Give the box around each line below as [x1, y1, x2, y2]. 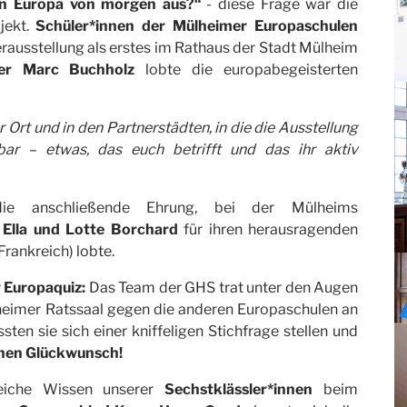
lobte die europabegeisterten [134, 61, 358, 78]
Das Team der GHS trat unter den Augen [85, 279, 358, 296]
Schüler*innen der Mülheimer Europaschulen [35, 17, 358, 35]
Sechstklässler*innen [164, 381, 313, 398]
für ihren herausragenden [177, 221, 359, 238]
